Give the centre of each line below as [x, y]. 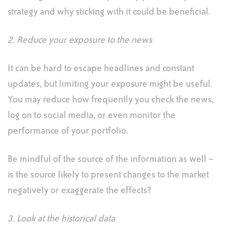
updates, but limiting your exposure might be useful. [110, 84]
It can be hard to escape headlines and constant [101, 69]
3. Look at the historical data [61, 219]
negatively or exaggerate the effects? [79, 191]
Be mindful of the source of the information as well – [111, 159]
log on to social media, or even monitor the [92, 116]
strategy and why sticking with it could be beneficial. [109, 12]
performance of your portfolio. [68, 131]
